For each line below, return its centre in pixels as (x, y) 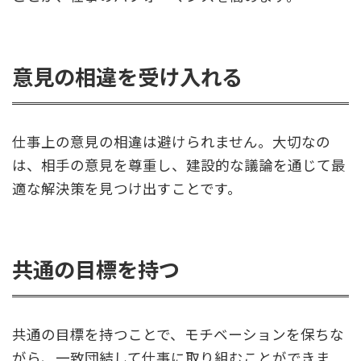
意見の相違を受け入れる (127, 78)
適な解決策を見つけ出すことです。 (127, 189)
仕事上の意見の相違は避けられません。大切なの (171, 142)
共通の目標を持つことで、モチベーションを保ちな (178, 334)
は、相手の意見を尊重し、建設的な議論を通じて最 (179, 165)
